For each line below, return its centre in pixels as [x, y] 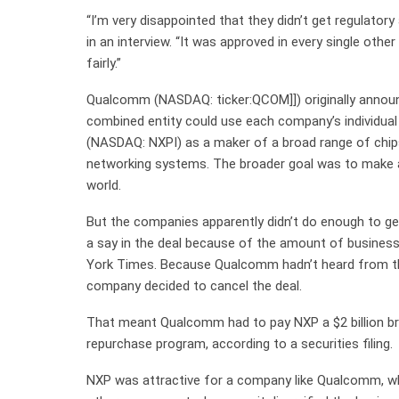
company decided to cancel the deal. [194, 285]
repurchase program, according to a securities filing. [240, 343]
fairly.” [104, 63]
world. [104, 185]
